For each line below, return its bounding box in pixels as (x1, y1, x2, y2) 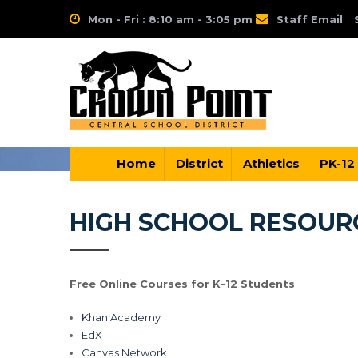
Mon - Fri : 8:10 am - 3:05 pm (88, 13, 256, 26)
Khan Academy (82, 311, 161, 324)
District (175, 156, 223, 171)
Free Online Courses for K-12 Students (70, 277, 295, 290)
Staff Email (276, 13, 343, 26)
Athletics (242, 156, 300, 171)
